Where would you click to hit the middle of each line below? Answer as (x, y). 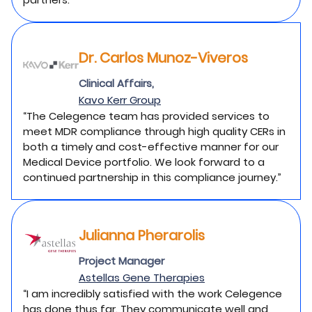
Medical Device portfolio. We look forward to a (144, 162)
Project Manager (122, 261)
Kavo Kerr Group (120, 100)
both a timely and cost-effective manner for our (151, 147)
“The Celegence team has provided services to (146, 116)
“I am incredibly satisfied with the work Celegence (153, 294)
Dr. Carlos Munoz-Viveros (163, 58)
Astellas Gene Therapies (142, 278)
